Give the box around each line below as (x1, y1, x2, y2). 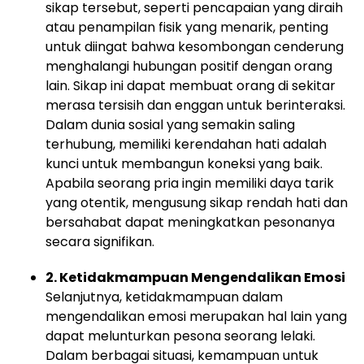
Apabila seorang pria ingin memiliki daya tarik (45, 174, 334, 193)
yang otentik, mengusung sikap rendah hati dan (45, 193, 348, 212)
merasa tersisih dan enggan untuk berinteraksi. (45, 96, 345, 115)
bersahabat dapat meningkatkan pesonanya (45, 213, 335, 232)
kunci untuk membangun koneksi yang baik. (45, 154, 323, 173)
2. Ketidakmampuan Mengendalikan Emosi (45, 268, 345, 287)
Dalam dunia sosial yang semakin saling (45, 115, 295, 134)
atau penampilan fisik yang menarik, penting (45, 18, 328, 37)
